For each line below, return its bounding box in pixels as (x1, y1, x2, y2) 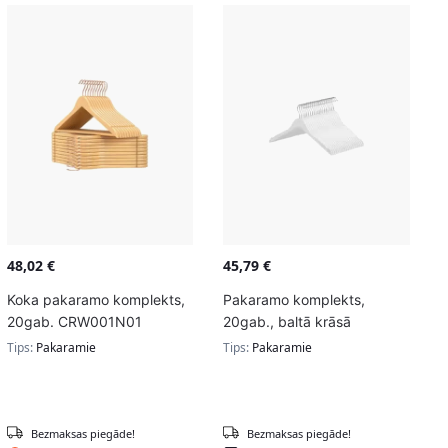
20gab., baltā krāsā (223, 312, 352, 330)
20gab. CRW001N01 (6, 312, 142, 330)
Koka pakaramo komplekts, (6, 290, 185, 308)
